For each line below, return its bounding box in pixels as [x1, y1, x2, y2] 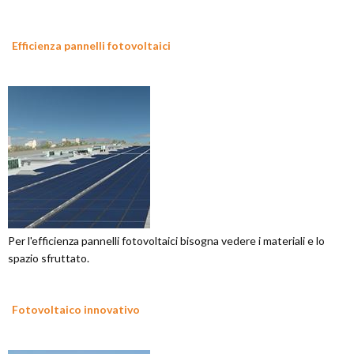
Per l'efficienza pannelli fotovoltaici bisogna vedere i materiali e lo [8, 234, 325, 247]
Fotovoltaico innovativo [12, 303, 140, 316]
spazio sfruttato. [8, 251, 89, 265]
